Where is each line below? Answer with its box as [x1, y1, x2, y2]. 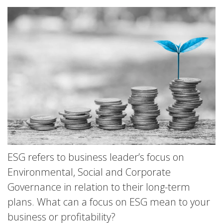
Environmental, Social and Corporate [7, 165, 171, 179]
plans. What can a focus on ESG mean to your [7, 195, 210, 209]
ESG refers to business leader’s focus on [7, 150, 184, 164]
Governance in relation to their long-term [7, 180, 190, 194]
